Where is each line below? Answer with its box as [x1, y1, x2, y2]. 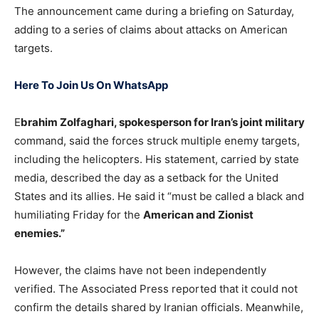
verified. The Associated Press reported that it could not [14, 282, 298, 296]
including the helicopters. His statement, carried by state [14, 152, 299, 167]
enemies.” [14, 226, 65, 241]
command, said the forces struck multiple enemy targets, [14, 134, 300, 148]
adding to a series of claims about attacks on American [14, 23, 288, 37]
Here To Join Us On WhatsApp [14, 78, 168, 93]
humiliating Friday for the [14, 208, 143, 222]
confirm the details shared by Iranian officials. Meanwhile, [14, 300, 303, 315]
